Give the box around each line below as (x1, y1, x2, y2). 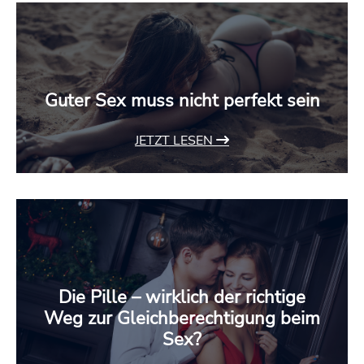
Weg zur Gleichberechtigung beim (44, 306, 320, 331)
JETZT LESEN (135, 132, 216, 150)
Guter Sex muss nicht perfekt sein (44, 89, 320, 114)
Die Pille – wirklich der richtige (58, 285, 305, 310)
